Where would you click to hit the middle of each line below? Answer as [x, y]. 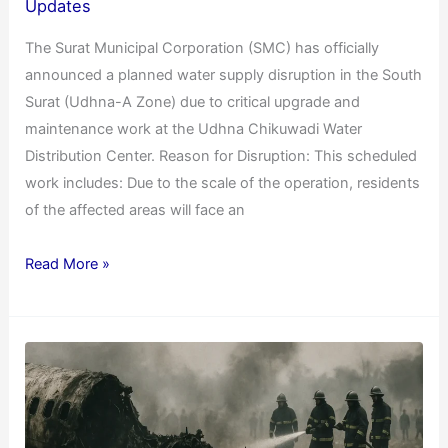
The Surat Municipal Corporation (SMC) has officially [202, 47]
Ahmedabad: [68, 434]
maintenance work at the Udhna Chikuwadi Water [194, 128]
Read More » [68, 264]
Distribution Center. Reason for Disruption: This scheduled [221, 155]
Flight [43, 353]
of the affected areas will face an [135, 209]
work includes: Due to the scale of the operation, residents [223, 182]
